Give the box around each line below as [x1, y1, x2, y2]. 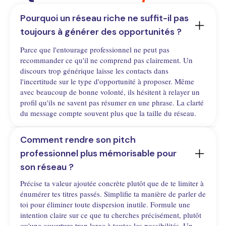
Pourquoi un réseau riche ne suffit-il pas [20, 12, 189, 25]
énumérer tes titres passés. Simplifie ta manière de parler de [20, 189, 206, 199]
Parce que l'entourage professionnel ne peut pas [20, 44, 169, 55]
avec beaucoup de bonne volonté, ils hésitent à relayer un [20, 87, 200, 97]
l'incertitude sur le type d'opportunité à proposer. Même [20, 76, 194, 87]
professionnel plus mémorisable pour [20, 147, 177, 160]
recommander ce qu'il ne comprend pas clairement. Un [20, 55, 193, 66]
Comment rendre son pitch [20, 134, 136, 146]
